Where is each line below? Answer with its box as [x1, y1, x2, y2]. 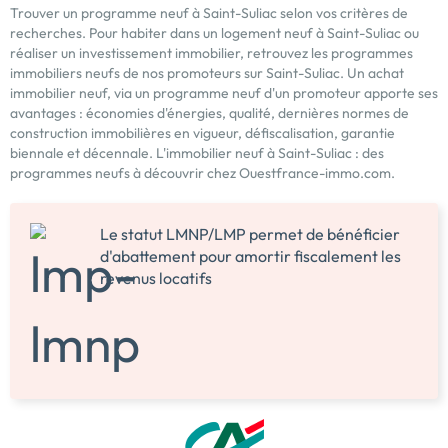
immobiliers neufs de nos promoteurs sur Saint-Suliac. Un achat [10, 63, 404, 82]
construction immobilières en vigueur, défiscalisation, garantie [10, 123, 395, 142]
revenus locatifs [100, 267, 212, 288]
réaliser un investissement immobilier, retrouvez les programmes [10, 43, 413, 62]
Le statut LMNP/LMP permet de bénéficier [100, 223, 400, 244]
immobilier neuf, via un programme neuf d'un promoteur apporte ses [10, 83, 438, 102]
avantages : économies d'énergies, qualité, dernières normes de [10, 103, 409, 122]
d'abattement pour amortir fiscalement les [100, 245, 401, 266]
